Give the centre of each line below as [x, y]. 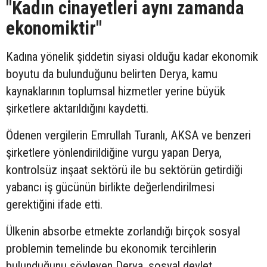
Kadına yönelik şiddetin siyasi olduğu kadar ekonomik [132, 57]
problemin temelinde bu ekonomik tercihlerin [111, 249]
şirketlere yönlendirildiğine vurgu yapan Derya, [114, 153]
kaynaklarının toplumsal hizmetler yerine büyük [116, 91]
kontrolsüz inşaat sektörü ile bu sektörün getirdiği [124, 170]
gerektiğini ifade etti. [54, 205]
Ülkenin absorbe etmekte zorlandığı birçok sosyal [123, 232]
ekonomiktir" [54, 29]
